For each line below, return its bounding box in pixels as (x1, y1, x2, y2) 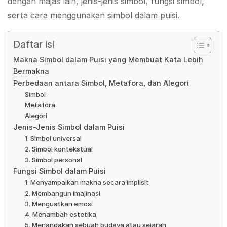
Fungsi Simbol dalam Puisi (13, 166, 106, 175)
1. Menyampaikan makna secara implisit (24, 178, 149, 186)
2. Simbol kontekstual (24, 144, 93, 153)
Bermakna (13, 66, 49, 75)
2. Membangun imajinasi (24, 188, 100, 197)
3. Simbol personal (24, 155, 82, 164)
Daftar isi (13, 37, 54, 50)
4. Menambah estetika (24, 210, 96, 218)
